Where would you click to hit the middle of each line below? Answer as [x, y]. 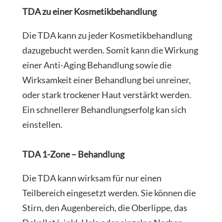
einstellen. [42, 125]
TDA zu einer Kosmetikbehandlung [89, 12]
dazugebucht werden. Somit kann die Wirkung [110, 50]
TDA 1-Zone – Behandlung [73, 154]
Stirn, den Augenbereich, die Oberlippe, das [105, 208]
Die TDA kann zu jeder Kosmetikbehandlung [107, 35]
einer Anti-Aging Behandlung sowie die [97, 65]
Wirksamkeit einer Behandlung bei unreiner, [106, 80]
